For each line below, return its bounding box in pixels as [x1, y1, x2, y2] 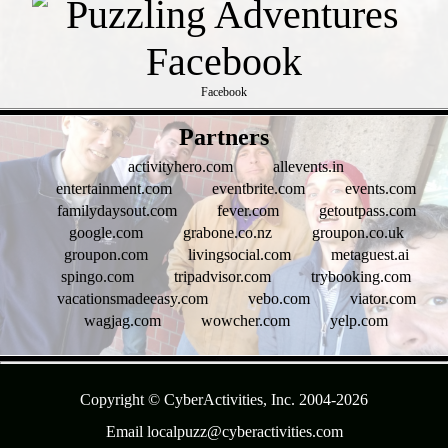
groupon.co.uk [311, 224, 404, 242]
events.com [345, 180, 416, 198]
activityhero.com [128, 158, 233, 176]
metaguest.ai [330, 246, 409, 264]
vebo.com [247, 290, 310, 308]
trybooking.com [311, 268, 411, 286]
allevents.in [273, 158, 344, 176]
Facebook [201, 85, 247, 100]
